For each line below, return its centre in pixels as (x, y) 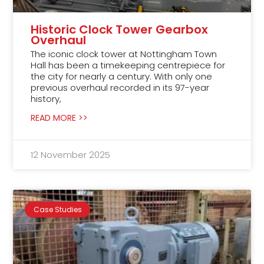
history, (46, 99)
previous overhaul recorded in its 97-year (120, 88)
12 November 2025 (71, 155)
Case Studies (57, 209)
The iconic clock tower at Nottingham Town (124, 54)
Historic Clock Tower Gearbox (120, 30)
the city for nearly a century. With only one (122, 77)
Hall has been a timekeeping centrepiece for (128, 65)
